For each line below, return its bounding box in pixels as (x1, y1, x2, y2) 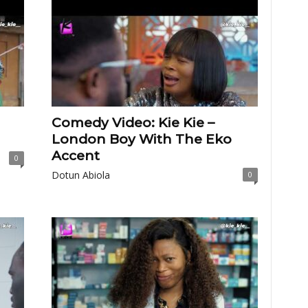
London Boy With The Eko (51, 131, 232, 147)
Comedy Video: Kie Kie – (51, 115, 214, 131)
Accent (51, 148, 100, 164)
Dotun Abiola (51, 168, 110, 181)
